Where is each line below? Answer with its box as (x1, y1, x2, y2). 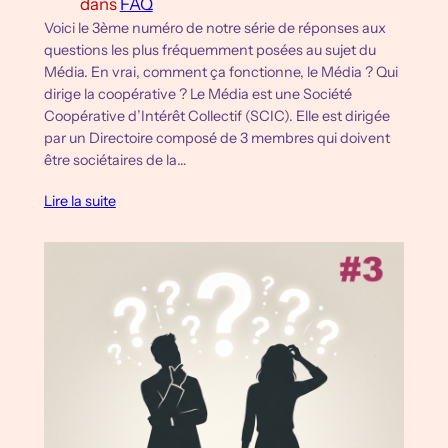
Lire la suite (43, 191, 116, 210)
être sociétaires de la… (43, 150, 186, 169)
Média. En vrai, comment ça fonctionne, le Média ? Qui (43, 62, 398, 81)
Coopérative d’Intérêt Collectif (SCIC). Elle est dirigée (43, 106, 390, 125)
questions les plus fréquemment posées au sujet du (43, 40, 376, 59)
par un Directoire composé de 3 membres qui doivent (43, 128, 390, 147)
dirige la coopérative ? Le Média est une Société (43, 84, 352, 103)
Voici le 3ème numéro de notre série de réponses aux (43, 18, 386, 37)
